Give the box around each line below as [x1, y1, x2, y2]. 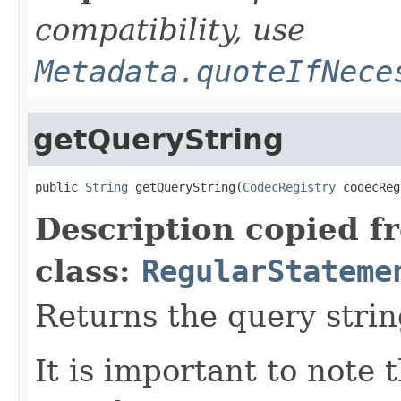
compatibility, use [35, 11, 305, 47]
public [35, 179, 85, 194]
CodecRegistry [243, 179, 336, 194]
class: [35, 252, 141, 289]
